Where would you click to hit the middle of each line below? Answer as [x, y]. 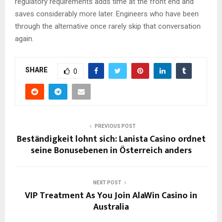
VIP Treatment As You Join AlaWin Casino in [111, 195]
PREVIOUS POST [115, 126]
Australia [111, 207]
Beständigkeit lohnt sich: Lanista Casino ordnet [111, 139]
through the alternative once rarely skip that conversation [108, 26]
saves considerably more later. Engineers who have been [107, 14]
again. [24, 38]
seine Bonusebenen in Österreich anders [111, 150]
